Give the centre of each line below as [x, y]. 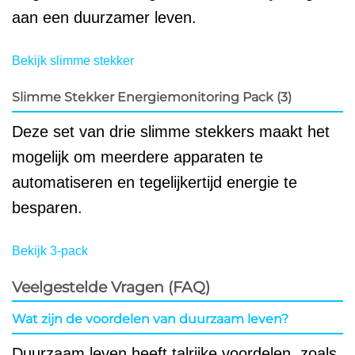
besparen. [47, 208]
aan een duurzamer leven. [104, 18]
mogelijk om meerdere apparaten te [137, 157]
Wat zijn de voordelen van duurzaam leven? [150, 319]
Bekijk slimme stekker [73, 61]
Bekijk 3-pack [50, 251]
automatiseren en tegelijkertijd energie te [155, 183]
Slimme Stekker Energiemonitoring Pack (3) [152, 97]
